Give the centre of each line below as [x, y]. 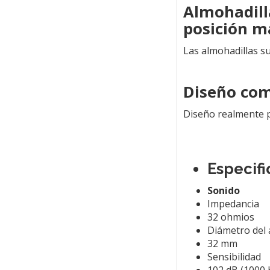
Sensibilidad [234, 257]
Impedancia [233, 204]
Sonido [223, 191]
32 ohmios [231, 217]
